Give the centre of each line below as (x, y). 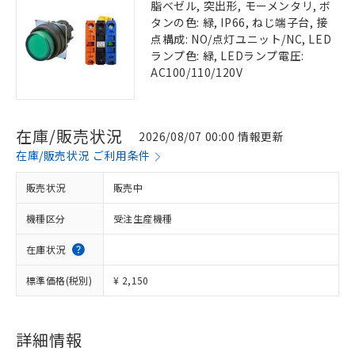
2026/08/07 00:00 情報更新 (212, 136)
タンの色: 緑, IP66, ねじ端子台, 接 (239, 22)
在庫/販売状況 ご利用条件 (83, 155)
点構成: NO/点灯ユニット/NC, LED (241, 39)
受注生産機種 (143, 218)
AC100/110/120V (197, 72)
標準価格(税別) (59, 280)
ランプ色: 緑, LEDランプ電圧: (227, 55)
